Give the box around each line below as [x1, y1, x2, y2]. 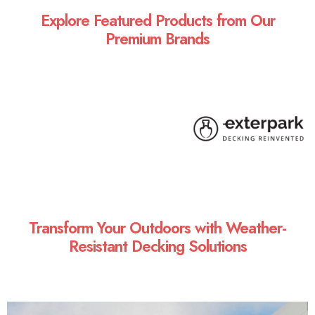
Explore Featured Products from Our [40, 8, 275, 32]
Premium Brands [105, 27, 210, 50]
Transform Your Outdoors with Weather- [29, 216, 286, 239]
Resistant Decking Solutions [68, 234, 247, 257]
